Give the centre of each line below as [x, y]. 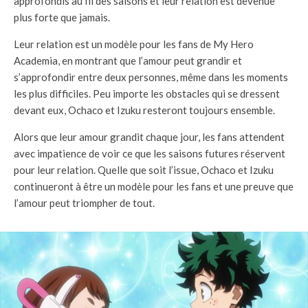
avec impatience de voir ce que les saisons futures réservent [150, 153]
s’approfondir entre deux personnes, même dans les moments [151, 77]
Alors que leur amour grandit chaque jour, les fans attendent [149, 136]
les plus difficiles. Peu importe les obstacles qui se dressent [147, 93]
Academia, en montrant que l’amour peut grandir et [128, 60]
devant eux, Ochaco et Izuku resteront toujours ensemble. [144, 110]
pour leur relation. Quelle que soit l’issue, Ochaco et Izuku [144, 169]
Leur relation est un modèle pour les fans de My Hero [134, 44]
